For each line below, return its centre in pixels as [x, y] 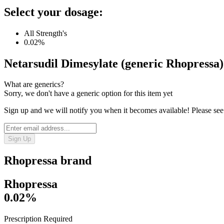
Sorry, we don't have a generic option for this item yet [88, 93]
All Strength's [45, 33]
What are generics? [34, 84]
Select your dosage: [53, 12]
